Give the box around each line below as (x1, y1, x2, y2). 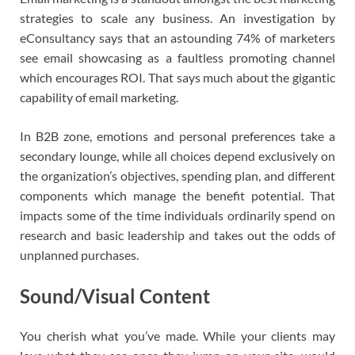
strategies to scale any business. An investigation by (20, 10, 335, 26)
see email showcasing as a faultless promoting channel (20, 50, 335, 66)
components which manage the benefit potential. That (20, 188, 335, 204)
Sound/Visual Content (20, 284, 210, 308)
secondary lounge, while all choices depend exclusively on (20, 148, 335, 164)
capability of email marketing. (20, 90, 178, 105)
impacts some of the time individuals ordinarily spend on (20, 208, 335, 223)
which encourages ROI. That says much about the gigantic (20, 70, 335, 86)
